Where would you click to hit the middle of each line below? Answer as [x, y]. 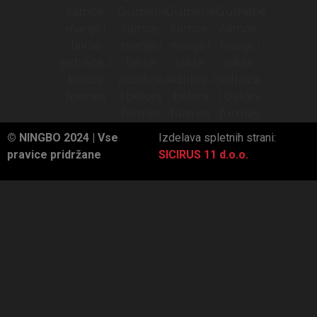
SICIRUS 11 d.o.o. [204, 154]
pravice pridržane [56, 154]
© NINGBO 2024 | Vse [63, 137]
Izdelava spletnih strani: [218, 137]
